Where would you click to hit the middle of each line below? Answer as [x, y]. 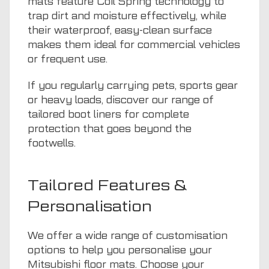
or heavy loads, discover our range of [121, 100]
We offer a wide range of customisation [128, 235]
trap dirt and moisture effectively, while [127, 16]
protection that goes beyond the [110, 128]
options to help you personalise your [120, 250]
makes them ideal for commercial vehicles [134, 44]
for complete [155, 114]
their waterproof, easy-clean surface [120, 30]
